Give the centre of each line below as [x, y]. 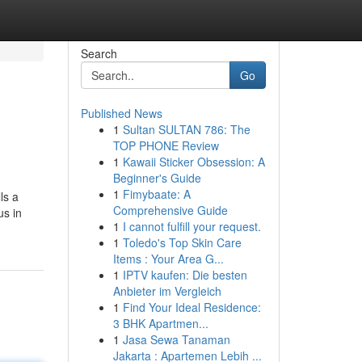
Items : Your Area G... [168, 259]
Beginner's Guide [157, 178]
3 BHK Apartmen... [160, 323]
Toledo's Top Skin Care [182, 242]
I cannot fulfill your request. [192, 226]
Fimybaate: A [156, 194]
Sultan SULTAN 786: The [186, 129]
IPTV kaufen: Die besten [185, 275]
